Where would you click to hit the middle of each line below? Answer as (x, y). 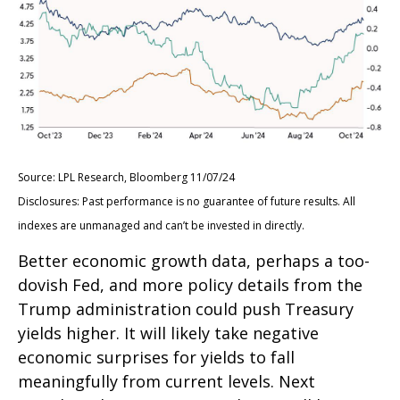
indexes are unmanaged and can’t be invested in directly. (161, 226)
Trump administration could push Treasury (186, 309)
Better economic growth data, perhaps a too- (194, 261)
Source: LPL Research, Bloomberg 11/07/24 (126, 178)
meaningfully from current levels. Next (167, 382)
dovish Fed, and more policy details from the (190, 285)
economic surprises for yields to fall (156, 358)
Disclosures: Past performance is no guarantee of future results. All (187, 202)
